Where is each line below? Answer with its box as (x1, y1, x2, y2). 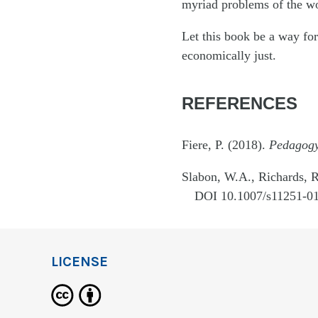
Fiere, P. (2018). (182, 138, 269, 153)
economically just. (182, 48, 276, 63)
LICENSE (51, 253, 108, 270)
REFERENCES (182, 94, 297, 114)
